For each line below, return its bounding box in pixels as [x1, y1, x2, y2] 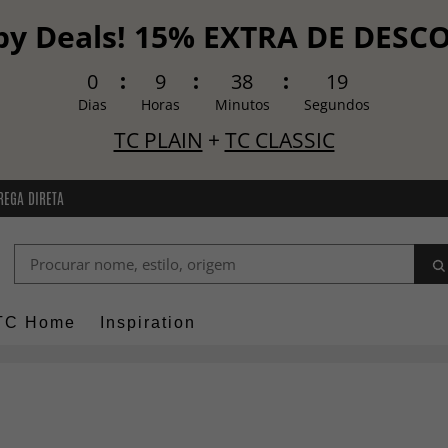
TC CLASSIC [224, 126, 335, 154]
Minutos [214, 96, 270, 114]
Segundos [304, 96, 371, 114]
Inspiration [100, 314, 196, 332]
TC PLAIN [113, 126, 203, 154]
